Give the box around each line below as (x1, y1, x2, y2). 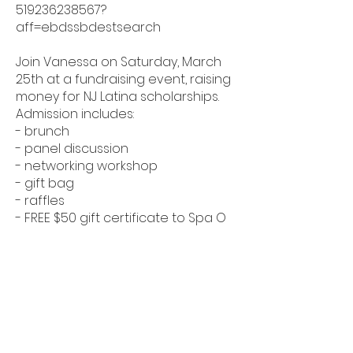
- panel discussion (16, 139, 128, 158)
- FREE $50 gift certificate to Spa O (16, 209, 226, 227)
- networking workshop (16, 157, 158, 175)
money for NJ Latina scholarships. (16, 87, 219, 106)
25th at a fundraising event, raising (16, 70, 231, 88)
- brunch (16, 122, 69, 140)
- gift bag (16, 174, 74, 192)
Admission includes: (16, 105, 134, 123)
